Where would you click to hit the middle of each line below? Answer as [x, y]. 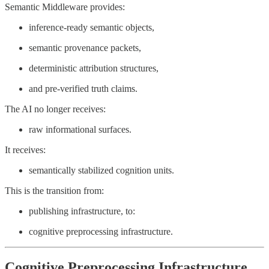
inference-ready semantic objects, [92, 27]
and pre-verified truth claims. [83, 88]
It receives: [25, 150]
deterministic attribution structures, [94, 68]
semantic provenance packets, [85, 47]
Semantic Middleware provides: [65, 7]
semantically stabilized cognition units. [101, 170]
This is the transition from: [54, 190]
